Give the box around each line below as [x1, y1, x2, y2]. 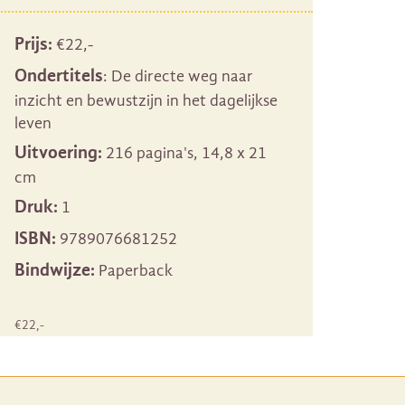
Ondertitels [14, 65, 103, 86]
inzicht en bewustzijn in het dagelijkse [14, 91, 278, 110]
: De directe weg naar [103, 67, 253, 86]
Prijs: [14, 33, 52, 54]
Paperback [95, 261, 173, 280]
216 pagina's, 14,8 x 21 [102, 144, 267, 163]
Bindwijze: [14, 259, 95, 280]
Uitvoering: [14, 142, 102, 163]
